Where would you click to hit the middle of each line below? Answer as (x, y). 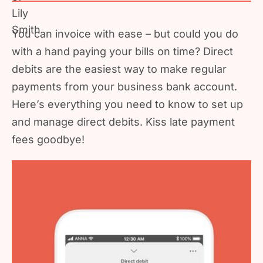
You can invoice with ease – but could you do (125, 34)
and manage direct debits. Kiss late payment (123, 122)
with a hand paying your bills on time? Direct (122, 51)
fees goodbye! (48, 139)
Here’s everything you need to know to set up (127, 104)
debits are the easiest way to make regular (119, 69)
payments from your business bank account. (124, 87)
